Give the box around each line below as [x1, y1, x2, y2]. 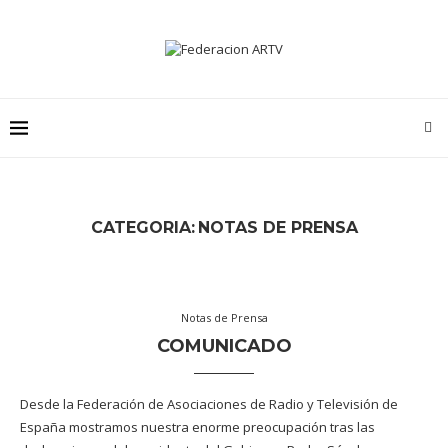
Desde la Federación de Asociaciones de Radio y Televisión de [20, 395, 398, 413]
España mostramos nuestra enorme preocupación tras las [20, 418, 375, 436]
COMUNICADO [156, 335, 292, 357]
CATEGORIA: [90, 218, 195, 237]
